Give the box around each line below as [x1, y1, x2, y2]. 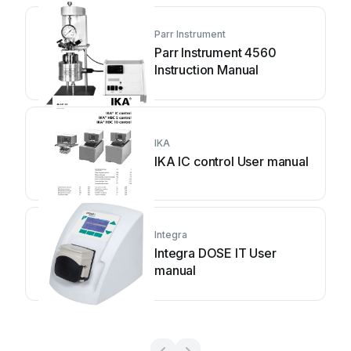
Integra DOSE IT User [154, 245, 277, 261]
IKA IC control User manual [154, 154, 309, 169]
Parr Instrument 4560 [154, 45, 277, 60]
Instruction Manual [154, 62, 259, 78]
